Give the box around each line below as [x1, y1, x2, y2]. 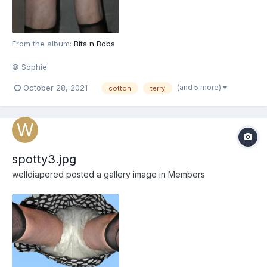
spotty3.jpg [12, 151, 76, 166]
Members [168, 169, 205, 179]
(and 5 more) [177, 82, 223, 92]
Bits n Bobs [74, 39, 115, 49]
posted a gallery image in [64, 169, 168, 179]
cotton [108, 83, 131, 92]
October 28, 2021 [23, 83, 88, 93]
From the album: [12, 39, 74, 49]
